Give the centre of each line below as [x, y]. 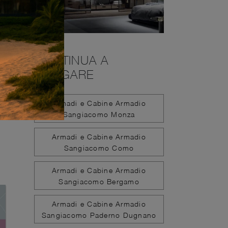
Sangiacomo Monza [99, 114]
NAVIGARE [64, 74]
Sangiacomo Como [99, 148]
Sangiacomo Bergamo [99, 181]
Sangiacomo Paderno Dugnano [99, 215]
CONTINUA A [72, 60]
